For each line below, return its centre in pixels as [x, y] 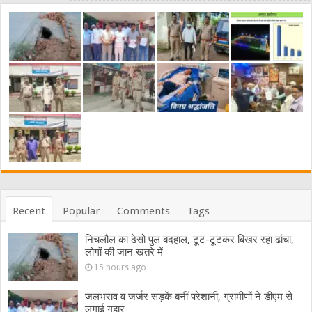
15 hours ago [120, 268]
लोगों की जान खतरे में [124, 252]
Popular [81, 211]
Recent [29, 211]
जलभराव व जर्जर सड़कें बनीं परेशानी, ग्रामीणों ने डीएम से [189, 296]
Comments [144, 211]
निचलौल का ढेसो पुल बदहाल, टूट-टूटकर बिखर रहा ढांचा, [190, 240]
